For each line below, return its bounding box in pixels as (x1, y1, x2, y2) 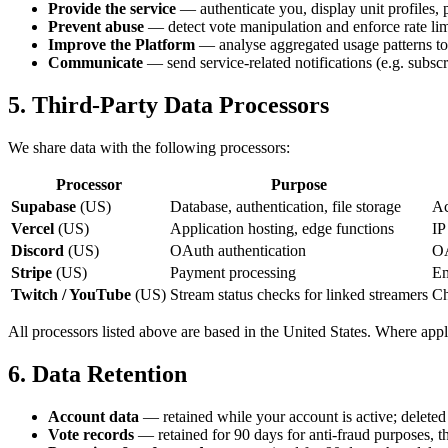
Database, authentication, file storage (170, 197, 401, 215)
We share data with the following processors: (8, 138, 290, 156)
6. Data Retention (8, 360, 187, 387)
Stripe (11, 263, 52, 281)
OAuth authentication (170, 241, 306, 259)
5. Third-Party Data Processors (8, 91, 329, 118)
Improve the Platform (48, 35, 195, 53)
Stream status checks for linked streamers (170, 285, 428, 303)
